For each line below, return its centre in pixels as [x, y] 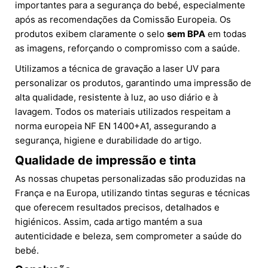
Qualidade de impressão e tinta [106, 161]
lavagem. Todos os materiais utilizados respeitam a [123, 112]
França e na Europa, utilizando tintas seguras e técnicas [133, 193]
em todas [226, 34]
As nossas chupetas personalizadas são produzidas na [130, 179]
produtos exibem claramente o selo [91, 34]
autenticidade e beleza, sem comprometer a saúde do [128, 236]
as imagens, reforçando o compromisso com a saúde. [127, 48]
